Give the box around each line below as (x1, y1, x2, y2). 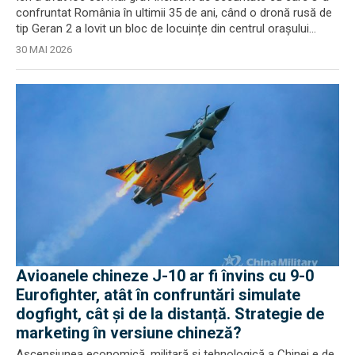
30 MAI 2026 (16, 44, 72, 55)
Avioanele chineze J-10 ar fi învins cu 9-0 (16, 265, 314, 285)
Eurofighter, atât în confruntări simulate (16, 284, 300, 304)
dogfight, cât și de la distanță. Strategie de (16, 303, 324, 323)
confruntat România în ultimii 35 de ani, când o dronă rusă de (16, 6, 332, 20)
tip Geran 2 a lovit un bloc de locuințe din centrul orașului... (16, 21, 316, 36)
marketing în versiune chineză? (16, 323, 242, 342)
